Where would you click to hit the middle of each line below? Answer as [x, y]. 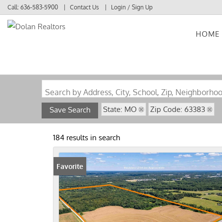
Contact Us [84, 7]
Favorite [70, 166]
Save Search [70, 110]
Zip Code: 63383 [178, 109]
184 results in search [86, 138]
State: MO [120, 109]
